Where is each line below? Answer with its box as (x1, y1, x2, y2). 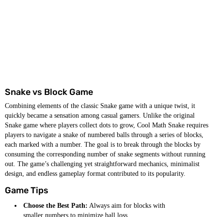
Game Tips (5, 185, 48, 196)
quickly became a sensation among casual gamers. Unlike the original (5, 112, 195, 119)
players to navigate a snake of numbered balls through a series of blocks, (5, 131, 203, 139)
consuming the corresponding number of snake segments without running (5, 151, 205, 158)
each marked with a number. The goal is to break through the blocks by (5, 141, 201, 148)
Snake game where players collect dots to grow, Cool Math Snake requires (5, 122, 208, 129)
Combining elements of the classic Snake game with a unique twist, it (5, 102, 195, 109)
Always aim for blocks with (88, 202, 165, 209)
